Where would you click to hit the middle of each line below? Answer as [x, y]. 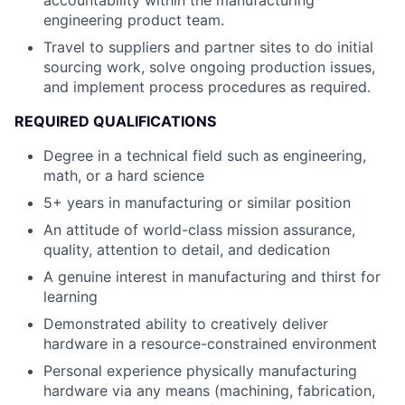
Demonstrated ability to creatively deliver [186, 324]
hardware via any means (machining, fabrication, [209, 391]
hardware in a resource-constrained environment [210, 344]
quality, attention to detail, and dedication [187, 250]
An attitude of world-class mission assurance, [199, 230]
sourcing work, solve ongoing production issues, [209, 67]
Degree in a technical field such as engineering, [205, 156]
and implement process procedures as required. [207, 87]
